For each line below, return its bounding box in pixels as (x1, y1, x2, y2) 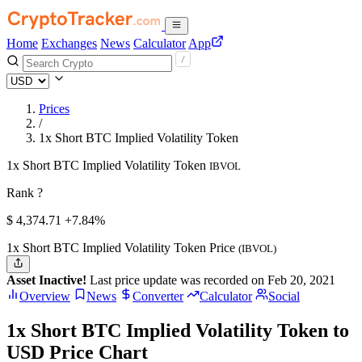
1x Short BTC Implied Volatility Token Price (6, 241, 238, 255)
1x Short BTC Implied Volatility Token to (6, 320, 349, 342)
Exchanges (41, 36, 97, 50)
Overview (19, 289, 70, 304)
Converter (133, 289, 183, 304)
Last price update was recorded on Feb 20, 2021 (86, 273, 335, 288)
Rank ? (6, 186, 43, 200)
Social (268, 289, 300, 304)
